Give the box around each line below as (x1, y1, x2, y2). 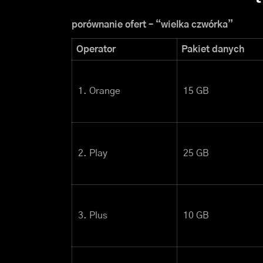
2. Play (78, 149, 107, 159)
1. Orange (78, 86, 120, 96)
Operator (76, 45, 116, 55)
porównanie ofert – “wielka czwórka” (72, 20, 233, 30)
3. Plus (78, 211, 107, 221)
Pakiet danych (181, 45, 244, 55)
